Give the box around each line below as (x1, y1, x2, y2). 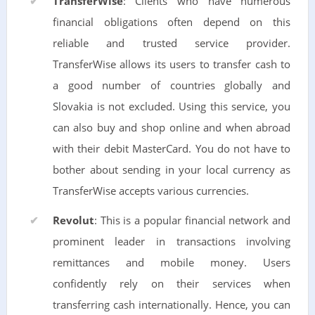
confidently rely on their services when (52, 276, 291, 290)
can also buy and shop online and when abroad (52, 120, 291, 134)
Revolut (52, 213, 94, 227)
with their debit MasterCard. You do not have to (52, 141, 291, 155)
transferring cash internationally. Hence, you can (52, 297, 291, 311)
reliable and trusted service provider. (52, 36, 291, 50)
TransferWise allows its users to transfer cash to (52, 57, 291, 71)
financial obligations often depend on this (52, 15, 291, 29)
